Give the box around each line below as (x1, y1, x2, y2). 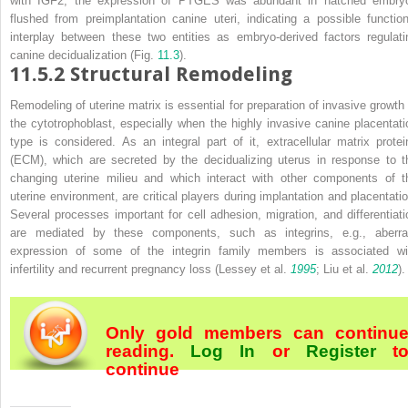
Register (289, 341, 393, 361)
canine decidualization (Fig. (10, 47, 158, 62)
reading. (106, 341, 191, 361)
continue (106, 359, 179, 379)
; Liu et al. (316, 261, 372, 276)
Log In (190, 341, 256, 361)
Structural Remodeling (70, 62, 292, 86)
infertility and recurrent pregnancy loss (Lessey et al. (10, 261, 291, 276)
